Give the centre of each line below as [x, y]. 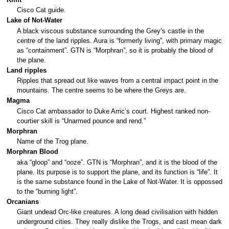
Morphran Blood [32, 152]
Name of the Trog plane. [53, 142]
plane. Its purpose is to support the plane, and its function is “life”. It [117, 172]
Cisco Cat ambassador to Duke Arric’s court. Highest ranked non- [113, 111]
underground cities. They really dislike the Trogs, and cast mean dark [119, 222]
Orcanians [22, 202]
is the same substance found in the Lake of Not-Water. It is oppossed [120, 182]
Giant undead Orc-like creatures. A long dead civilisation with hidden [117, 212]
